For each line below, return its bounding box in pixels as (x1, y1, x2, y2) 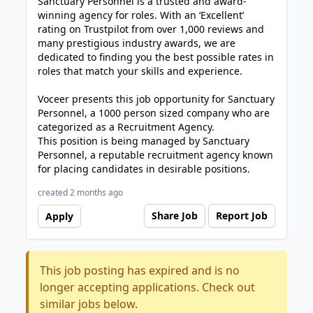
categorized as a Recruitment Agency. (38, 120, 215, 133)
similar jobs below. (40, 296, 138, 312)
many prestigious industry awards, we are (38, 36, 236, 50)
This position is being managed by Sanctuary (38, 134, 250, 147)
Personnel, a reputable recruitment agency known (38, 148, 274, 161)
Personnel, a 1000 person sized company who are (38, 106, 270, 119)
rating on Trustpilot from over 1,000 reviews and (38, 22, 265, 36)
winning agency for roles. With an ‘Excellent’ (38, 8, 245, 22)
